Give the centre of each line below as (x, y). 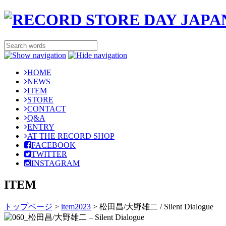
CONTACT (47, 108)
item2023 (76, 206)
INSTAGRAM (55, 163)
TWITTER (49, 154)
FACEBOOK (53, 145)
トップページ (28, 206)
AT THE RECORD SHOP (71, 136)
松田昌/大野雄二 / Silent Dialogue (155, 206)
